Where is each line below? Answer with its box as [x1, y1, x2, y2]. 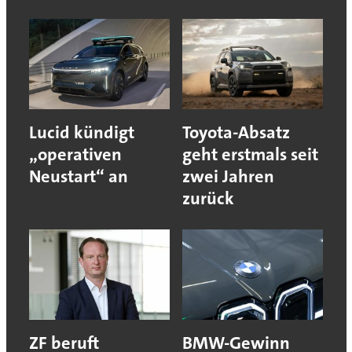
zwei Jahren [182, 165, 274, 189]
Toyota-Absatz [182, 121, 290, 145]
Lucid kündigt [28, 121, 134, 145]
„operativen [28, 143, 122, 167]
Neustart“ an [28, 165, 128, 189]
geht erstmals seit [182, 143, 318, 167]
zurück [182, 187, 234, 211]
